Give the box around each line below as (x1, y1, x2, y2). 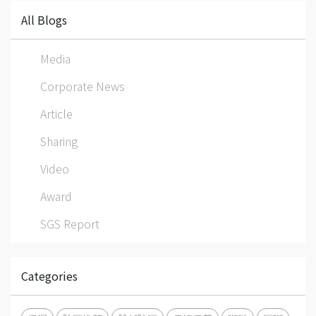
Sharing (40, 132, 78, 150)
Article (40, 104, 73, 122)
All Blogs (21, 11, 67, 28)
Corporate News (40, 77, 125, 95)
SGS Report (40, 214, 99, 232)
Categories (21, 267, 78, 284)
